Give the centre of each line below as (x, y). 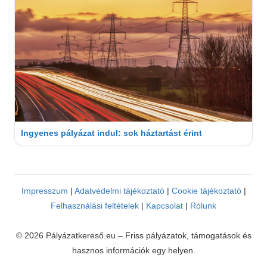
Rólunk (203, 205)
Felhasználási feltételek (95, 205)
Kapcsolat (164, 205)
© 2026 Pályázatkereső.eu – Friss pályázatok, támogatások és (133, 235)
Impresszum (44, 190)
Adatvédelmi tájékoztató (119, 190)
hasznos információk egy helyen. (133, 250)
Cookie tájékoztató (206, 190)
